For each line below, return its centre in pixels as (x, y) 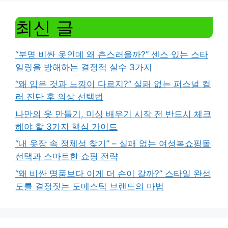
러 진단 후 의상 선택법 (59, 97)
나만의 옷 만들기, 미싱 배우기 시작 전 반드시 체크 (113, 114)
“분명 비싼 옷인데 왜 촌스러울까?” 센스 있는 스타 (112, 54)
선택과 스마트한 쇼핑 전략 (67, 156)
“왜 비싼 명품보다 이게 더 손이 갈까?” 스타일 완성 (113, 173)
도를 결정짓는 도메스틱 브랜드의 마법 (90, 186)
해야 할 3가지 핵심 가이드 (66, 126)
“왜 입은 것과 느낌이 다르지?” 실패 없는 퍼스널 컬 (113, 84)
